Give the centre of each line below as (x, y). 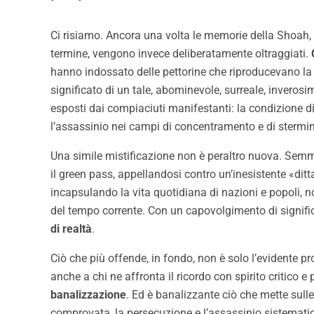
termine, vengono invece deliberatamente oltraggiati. (181, 54)
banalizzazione (88, 295)
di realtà (71, 229)
